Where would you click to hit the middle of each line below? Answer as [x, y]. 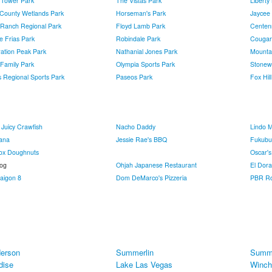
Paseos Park [134, 77]
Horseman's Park [141, 13]
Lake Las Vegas [144, 264]
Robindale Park [138, 39]
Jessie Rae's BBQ [141, 139]
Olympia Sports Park [145, 64]
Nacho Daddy [136, 127]
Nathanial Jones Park [147, 51]
